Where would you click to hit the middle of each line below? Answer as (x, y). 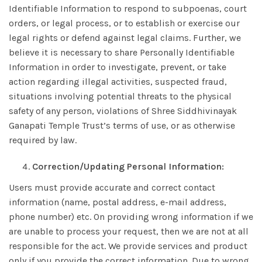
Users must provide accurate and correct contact (112, 187)
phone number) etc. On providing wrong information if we (131, 217)
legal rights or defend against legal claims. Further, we (125, 38)
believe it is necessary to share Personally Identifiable (122, 52)
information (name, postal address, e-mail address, (118, 202)
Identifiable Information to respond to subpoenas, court (128, 8)
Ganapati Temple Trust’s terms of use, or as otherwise (122, 125)
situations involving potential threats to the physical (120, 96)
